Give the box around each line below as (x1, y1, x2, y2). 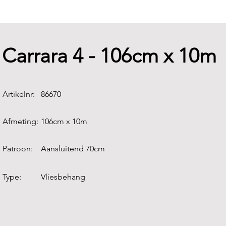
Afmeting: (3, 117, 38, 126)
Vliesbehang (41, 172, 85, 182)
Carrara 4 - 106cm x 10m (2, 43, 216, 68)
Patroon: (3, 144, 33, 153)
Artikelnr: (3, 89, 35, 99)
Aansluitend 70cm (41, 144, 105, 153)
